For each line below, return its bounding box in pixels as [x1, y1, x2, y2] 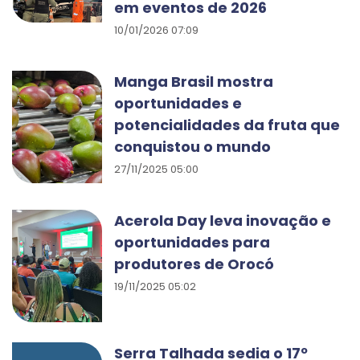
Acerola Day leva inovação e [114, 211, 331, 231]
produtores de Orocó [114, 254, 274, 274]
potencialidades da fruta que [114, 115, 340, 135]
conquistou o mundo [114, 137, 271, 157]
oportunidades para [114, 232, 270, 252]
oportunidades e [114, 93, 242, 113]
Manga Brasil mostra [114, 72, 273, 92]
